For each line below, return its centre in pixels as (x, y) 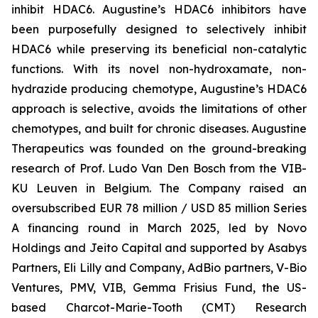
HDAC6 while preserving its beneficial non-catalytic (159, 49)
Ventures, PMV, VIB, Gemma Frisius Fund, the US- (159, 287)
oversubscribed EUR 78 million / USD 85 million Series (159, 208)
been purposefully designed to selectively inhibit (159, 29)
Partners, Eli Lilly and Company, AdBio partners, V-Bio (159, 268)
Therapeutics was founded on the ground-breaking (159, 148)
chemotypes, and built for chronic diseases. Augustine (159, 128)
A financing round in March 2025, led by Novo (159, 228)
